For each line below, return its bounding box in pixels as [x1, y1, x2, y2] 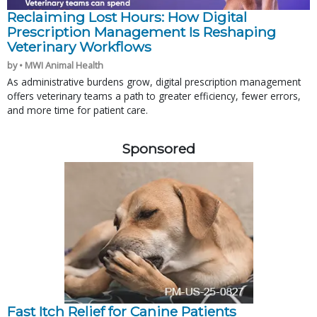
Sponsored [122, 139, 195, 157]
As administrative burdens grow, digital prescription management [7, 74, 301, 88]
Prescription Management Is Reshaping [7, 23, 276, 40]
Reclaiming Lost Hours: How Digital [7, 8, 247, 25]
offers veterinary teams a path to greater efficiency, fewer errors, [7, 88, 301, 103]
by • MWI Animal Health [7, 58, 103, 71]
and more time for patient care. [7, 103, 148, 117]
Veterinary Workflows [7, 38, 151, 55]
